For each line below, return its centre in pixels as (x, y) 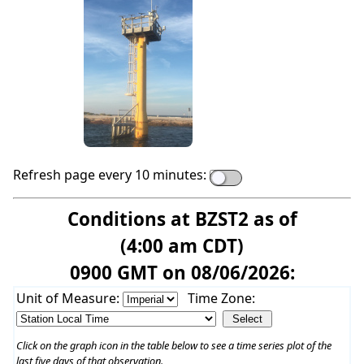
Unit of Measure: (69, 299)
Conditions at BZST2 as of (182, 219)
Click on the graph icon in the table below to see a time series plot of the (173, 346)
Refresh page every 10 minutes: (110, 175)
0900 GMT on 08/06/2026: (182, 273)
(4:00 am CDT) (182, 246)
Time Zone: (221, 299)
